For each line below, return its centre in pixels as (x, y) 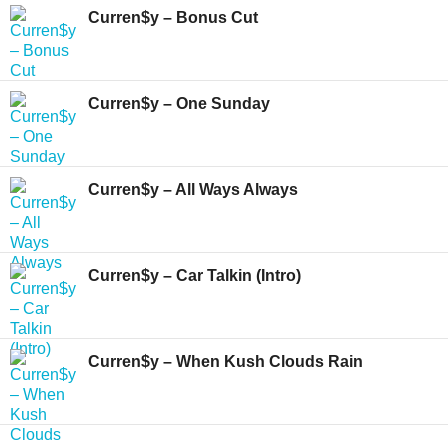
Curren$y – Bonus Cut (173, 17)
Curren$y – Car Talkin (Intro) (194, 275)
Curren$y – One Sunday (179, 103)
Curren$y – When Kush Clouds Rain (225, 361)
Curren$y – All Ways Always (194, 189)
